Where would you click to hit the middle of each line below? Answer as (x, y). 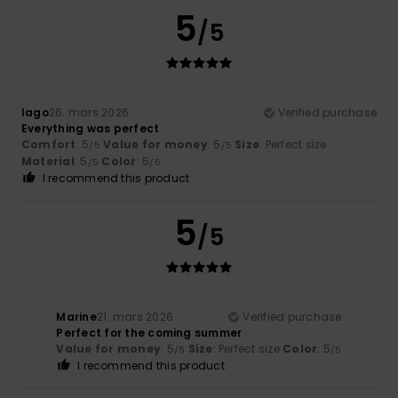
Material (48, 161)
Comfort (49, 144)
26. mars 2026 (89, 112)
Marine (76, 316)
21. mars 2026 (135, 316)
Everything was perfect (91, 128)
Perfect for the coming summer (149, 332)
